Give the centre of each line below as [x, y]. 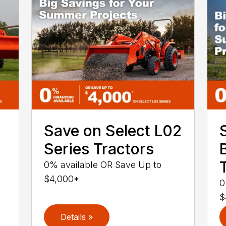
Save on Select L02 [113, 131]
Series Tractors [99, 149]
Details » [77, 217]
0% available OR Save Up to [103, 165]
